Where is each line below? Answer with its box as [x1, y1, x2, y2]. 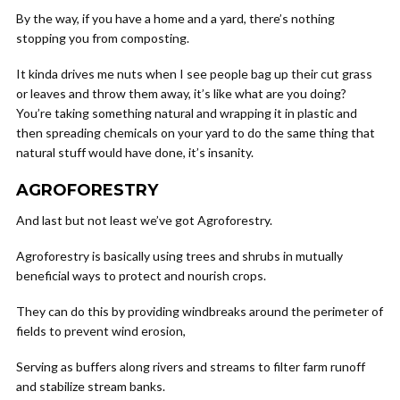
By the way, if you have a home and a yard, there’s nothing [16, 11, 335, 26]
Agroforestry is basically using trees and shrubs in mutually [16, 248, 343, 263]
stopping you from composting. [16, 30, 189, 46]
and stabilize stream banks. [16, 379, 165, 394]
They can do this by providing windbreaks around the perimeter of [16, 304, 383, 319]
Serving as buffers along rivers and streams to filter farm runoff [16, 359, 365, 374]
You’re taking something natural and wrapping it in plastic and [16, 105, 357, 121]
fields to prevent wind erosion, [16, 323, 186, 338]
